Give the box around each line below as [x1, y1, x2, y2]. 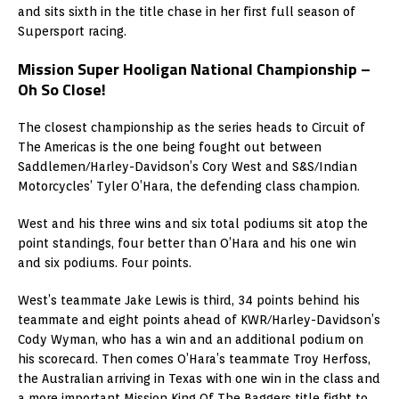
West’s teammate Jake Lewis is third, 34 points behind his [18, 292, 360, 307]
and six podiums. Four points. [18, 255, 191, 270]
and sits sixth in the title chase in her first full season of [18, 4, 355, 19]
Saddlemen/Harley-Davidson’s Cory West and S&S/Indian [18, 159, 357, 174]
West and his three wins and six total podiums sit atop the [18, 216, 368, 231]
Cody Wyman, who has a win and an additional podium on [18, 331, 363, 346]
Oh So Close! [18, 77, 106, 102]
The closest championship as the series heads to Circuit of [18, 119, 365, 134]
